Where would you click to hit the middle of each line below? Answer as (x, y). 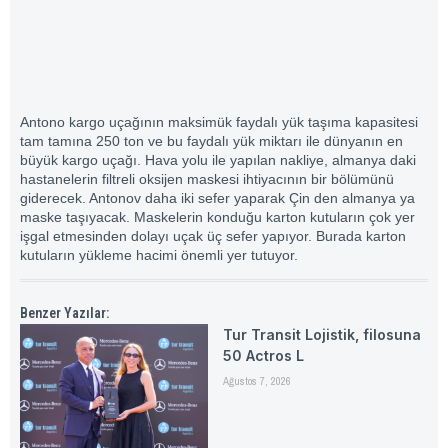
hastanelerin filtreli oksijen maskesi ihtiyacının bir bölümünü (207, 178)
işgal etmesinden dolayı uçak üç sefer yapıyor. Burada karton (213, 235)
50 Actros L (263, 356)
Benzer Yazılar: (64, 313)
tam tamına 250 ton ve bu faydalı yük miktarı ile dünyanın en (211, 140)
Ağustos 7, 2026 (256, 381)
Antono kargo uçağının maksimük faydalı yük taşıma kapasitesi (219, 121)
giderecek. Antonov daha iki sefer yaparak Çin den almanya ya (217, 197)
